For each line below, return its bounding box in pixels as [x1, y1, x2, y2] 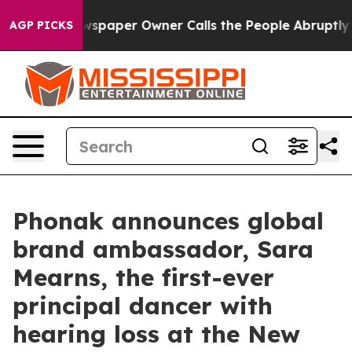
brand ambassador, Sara [13, 234, 313, 264]
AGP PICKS [9, 18, 73, 32]
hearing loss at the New [13, 319, 300, 349]
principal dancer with [13, 291, 273, 321]
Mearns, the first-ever [13, 262, 274, 292]
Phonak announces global [13, 206, 324, 236]
